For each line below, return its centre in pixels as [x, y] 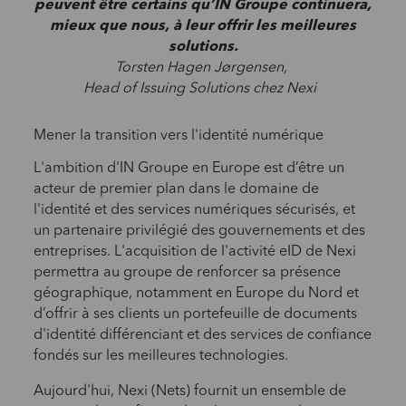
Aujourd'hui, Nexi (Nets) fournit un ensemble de [189, 391]
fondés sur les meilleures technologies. [160, 356]
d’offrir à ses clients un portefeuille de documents [195, 314]
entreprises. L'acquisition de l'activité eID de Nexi [194, 251]
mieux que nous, [111, 26]
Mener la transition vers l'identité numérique [178, 136]
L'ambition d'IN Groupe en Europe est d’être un [188, 168]
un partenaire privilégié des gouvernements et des [199, 231]
